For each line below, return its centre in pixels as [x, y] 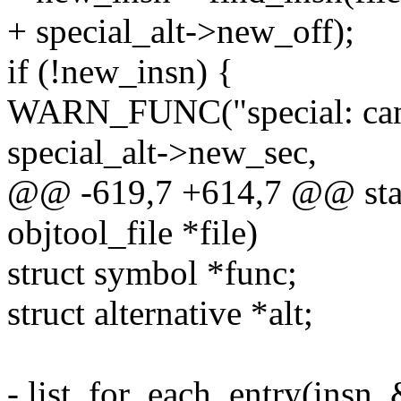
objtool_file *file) [132, 233]
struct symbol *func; [152, 273]
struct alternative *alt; [160, 313]
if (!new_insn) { [120, 72]
